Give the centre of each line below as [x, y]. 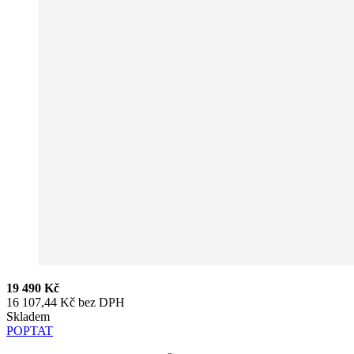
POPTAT [30, 330]
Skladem [28, 316]
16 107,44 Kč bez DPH [66, 302]
